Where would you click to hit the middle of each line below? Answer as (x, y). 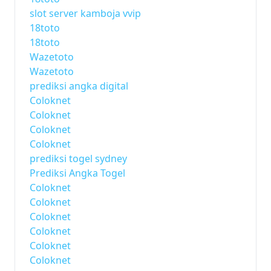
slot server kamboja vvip (85, 13)
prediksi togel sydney (78, 158)
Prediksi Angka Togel (77, 173)
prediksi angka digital (79, 86)
